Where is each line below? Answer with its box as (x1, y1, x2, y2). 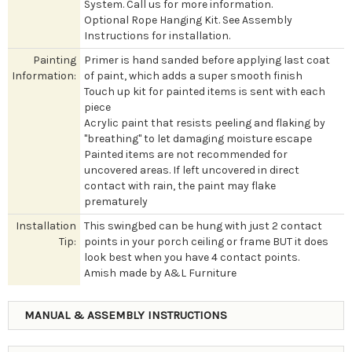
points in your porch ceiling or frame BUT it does (84, 234, 328, 248)
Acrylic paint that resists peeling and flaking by (84, 115, 325, 130)
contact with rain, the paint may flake (84, 178, 276, 192)
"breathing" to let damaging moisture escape (84, 131, 312, 145)
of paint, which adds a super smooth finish (84, 68, 302, 82)
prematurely (84, 194, 148, 208)
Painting (33, 53, 76, 67)
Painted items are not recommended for (84, 147, 288, 161)
